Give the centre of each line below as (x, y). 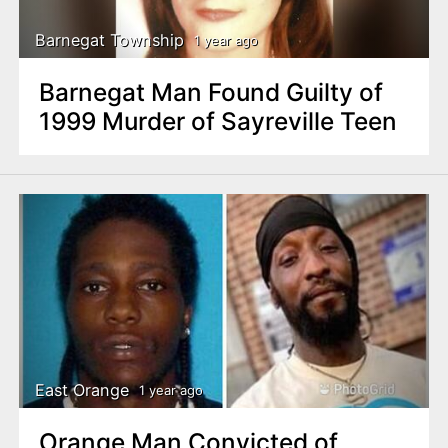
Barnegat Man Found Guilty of (210, 91)
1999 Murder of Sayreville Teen (217, 120)
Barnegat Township (110, 40)
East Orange (82, 390)
